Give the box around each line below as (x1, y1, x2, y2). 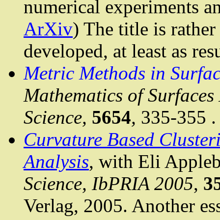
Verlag (24, 195, 74, 217)
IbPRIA (92, 173, 149, 194)
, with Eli (89, 151, 165, 172)
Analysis (24, 151, 89, 172)
